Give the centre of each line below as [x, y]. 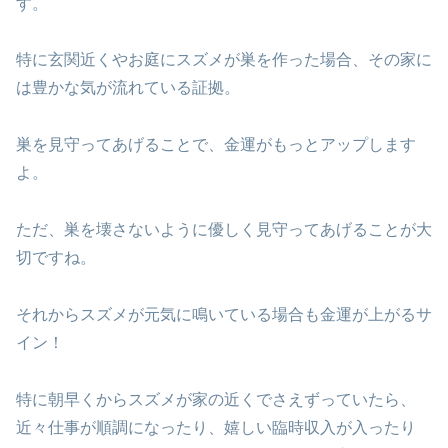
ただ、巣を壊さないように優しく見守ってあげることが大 [224, 229]
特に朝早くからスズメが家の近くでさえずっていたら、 [216, 399]
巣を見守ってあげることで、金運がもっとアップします [216, 145]
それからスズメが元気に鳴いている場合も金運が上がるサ [224, 314]
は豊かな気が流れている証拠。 [128, 88]
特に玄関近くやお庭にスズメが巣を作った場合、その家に [224, 60]
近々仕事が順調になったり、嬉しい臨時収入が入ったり [216, 427]
